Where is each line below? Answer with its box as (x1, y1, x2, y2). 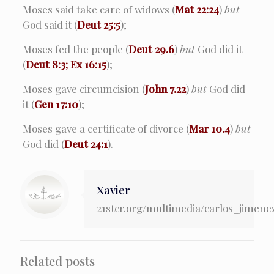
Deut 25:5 (76, 17, 120, 31)
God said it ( (22, 17, 77, 31)
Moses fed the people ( (22, 42, 128, 56)
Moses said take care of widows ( (22, 2, 175, 16)
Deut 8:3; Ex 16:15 (25, 57, 106, 71)
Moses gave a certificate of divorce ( (22, 121, 189, 135)
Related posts (20, 252, 95, 269)
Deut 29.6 (128, 42, 174, 56)
